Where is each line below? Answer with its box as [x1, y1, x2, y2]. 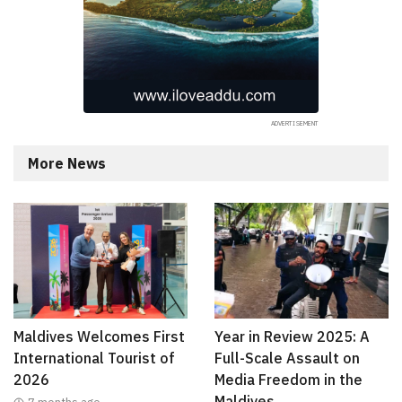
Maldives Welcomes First [13, 327, 185, 345]
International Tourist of [13, 348, 175, 367]
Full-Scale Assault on [214, 348, 360, 367]
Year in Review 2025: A [214, 327, 370, 345]
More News [28, 153, 106, 172]
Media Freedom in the [214, 370, 363, 389]
